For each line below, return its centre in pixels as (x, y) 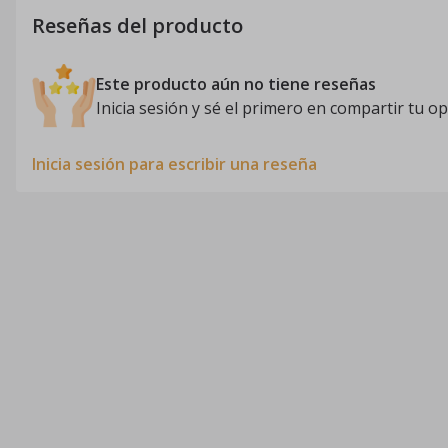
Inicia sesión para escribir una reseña (174, 164)
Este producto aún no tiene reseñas (236, 84)
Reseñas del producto (137, 25)
